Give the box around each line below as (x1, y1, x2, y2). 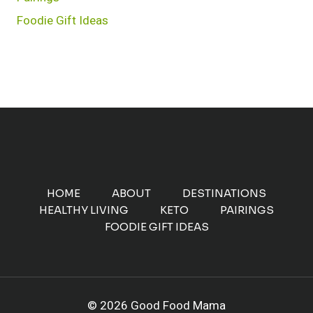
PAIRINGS (220, 203, 274, 217)
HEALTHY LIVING (39, 203, 129, 217)
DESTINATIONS (182, 186, 266, 200)
